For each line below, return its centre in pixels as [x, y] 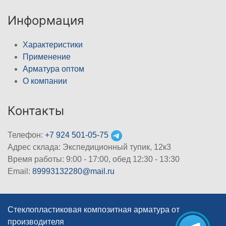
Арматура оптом [53, 69]
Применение [47, 56]
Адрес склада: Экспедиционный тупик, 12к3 [89, 147]
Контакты [36, 110]
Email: [20, 171]
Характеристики [53, 44]
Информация [46, 20]
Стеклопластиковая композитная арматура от [94, 209]
